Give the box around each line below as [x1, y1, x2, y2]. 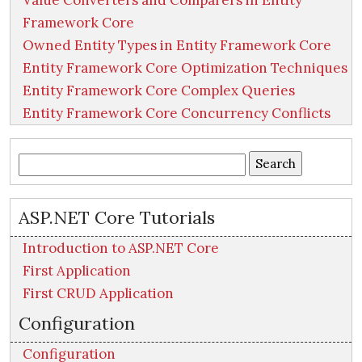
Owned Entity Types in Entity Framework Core [23, 36, 331, 55]
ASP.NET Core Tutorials [19, 206, 215, 229]
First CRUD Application [23, 284, 174, 303]
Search [18, 154, 57, 171]
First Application [23, 262, 131, 280]
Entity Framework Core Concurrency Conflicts [23, 104, 330, 123]
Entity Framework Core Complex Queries [23, 82, 295, 100]
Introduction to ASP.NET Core [23, 239, 219, 258]
